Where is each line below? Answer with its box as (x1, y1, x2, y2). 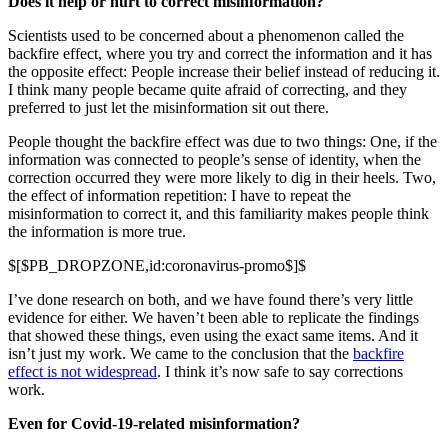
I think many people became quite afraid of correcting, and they (8, 81, 407, 99)
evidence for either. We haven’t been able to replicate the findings (8, 309, 419, 327)
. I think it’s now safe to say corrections (157, 363, 403, 381)
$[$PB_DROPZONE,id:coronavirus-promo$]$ (8, 257, 306, 275)
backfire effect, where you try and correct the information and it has (8, 45, 432, 63)
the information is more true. (8, 223, 186, 241)
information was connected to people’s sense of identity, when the (8, 151, 421, 169)
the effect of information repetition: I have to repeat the (8, 187, 351, 205)
